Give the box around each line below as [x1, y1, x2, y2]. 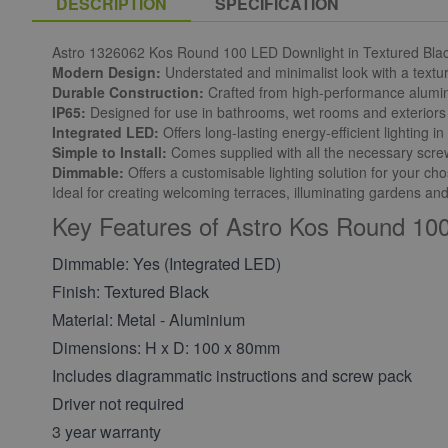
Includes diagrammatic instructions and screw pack [52, 363, 412, 387]
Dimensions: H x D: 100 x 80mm [52, 335, 280, 359]
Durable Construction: [52, 81, 204, 102]
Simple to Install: [52, 141, 167, 162]
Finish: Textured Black [52, 279, 209, 303]
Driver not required [52, 391, 184, 415]
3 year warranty [52, 419, 161, 443]
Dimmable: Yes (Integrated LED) [52, 251, 281, 275]
